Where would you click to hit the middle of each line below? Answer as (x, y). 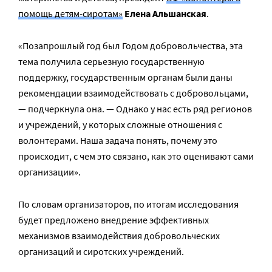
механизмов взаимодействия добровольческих (119, 236)
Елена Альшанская (165, 13)
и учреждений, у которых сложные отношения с (120, 124)
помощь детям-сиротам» (70, 13)
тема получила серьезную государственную (111, 61)
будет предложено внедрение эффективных (114, 220)
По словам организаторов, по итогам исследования (128, 204)
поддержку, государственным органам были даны (125, 77)
